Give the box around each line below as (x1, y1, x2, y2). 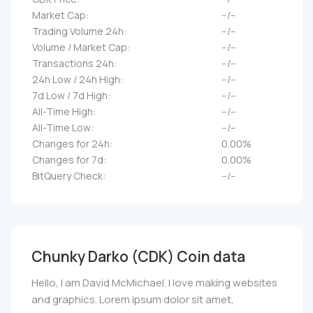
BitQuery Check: (32, 169, 105, 183)
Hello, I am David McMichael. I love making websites (31, 275, 277, 291)
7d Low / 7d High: (32, 89, 110, 103)
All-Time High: (32, 105, 96, 119)
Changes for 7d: (32, 153, 106, 167)
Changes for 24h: (32, 137, 112, 151)
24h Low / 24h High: (32, 73, 123, 87)
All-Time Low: (32, 121, 94, 135)
